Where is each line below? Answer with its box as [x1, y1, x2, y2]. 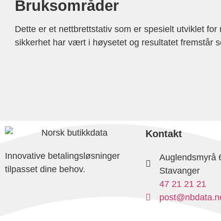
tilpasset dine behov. [5, 164, 88, 175]
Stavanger [159, 165, 200, 176]
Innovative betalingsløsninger [5, 151, 120, 161]
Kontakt [146, 128, 182, 139]
